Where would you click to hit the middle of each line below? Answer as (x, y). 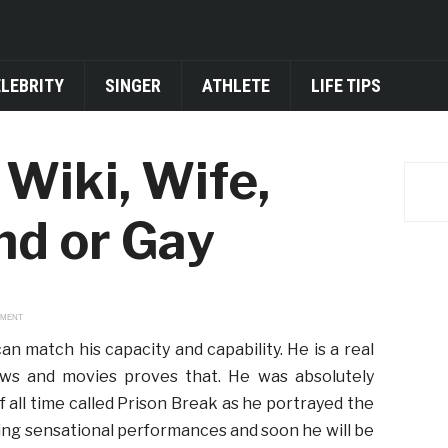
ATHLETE (235, 85)
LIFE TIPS (345, 85)
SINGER (132, 85)
